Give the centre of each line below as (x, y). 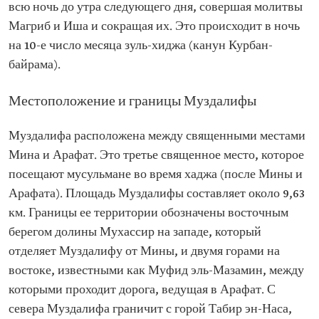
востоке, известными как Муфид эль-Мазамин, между (156, 271)
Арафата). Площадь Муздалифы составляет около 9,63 (157, 194)
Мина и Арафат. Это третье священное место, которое (156, 155)
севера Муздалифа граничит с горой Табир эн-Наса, (150, 309)
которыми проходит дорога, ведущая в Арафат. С (142, 290)
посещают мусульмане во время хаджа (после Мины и (156, 174)
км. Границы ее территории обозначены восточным (148, 213)
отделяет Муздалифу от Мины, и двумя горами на (144, 251)
